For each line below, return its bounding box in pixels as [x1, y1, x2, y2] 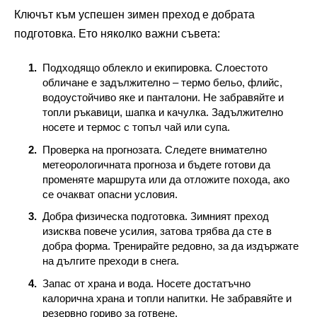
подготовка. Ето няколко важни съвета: [14, 28, 220, 40]
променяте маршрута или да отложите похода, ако [42, 173, 289, 185]
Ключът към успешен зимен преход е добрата [14, 8, 255, 21]
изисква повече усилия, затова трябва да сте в [42, 225, 272, 238]
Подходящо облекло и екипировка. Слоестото [42, 62, 267, 74]
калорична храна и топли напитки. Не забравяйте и [42, 292, 292, 305]
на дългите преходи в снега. [42, 255, 179, 267]
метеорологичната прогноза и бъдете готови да [42, 158, 270, 171]
